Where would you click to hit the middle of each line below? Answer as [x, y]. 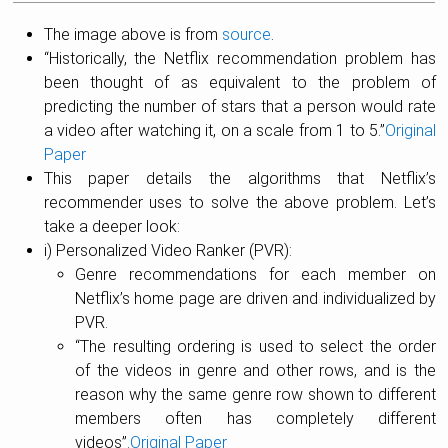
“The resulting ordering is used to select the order [255, 347]
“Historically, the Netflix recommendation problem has [239, 59]
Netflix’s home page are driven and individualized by [255, 299]
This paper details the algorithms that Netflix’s [239, 179]
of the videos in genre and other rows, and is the [255, 371]
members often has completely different [255, 419]
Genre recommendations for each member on [255, 275]
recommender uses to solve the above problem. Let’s [239, 203]
